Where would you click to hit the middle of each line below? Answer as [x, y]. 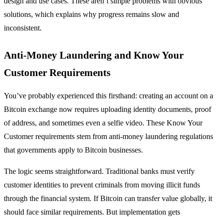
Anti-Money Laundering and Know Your [94, 55]
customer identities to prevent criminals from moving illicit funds [102, 185]
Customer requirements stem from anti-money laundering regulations [108, 137]
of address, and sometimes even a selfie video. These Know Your [103, 123]
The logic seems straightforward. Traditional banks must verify [99, 171]
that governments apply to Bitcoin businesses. [73, 150]
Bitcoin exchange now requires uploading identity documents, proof [108, 109]
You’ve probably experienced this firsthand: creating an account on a [108, 96]
